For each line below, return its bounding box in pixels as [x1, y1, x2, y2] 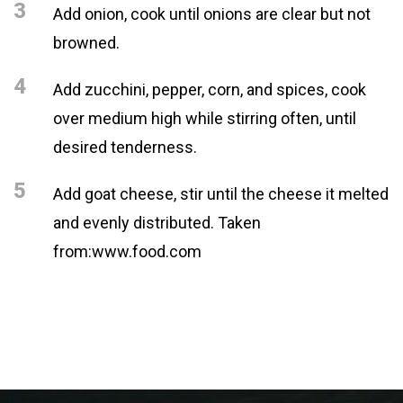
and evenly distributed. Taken [53, 213, 261, 232]
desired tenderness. [53, 138, 197, 157]
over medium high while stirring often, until [53, 109, 356, 128]
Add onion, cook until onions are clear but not [53, 4, 371, 23]
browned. [53, 33, 120, 52]
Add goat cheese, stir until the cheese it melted [53, 184, 389, 203]
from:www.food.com [53, 242, 201, 261]
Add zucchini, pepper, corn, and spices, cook [53, 80, 366, 99]
